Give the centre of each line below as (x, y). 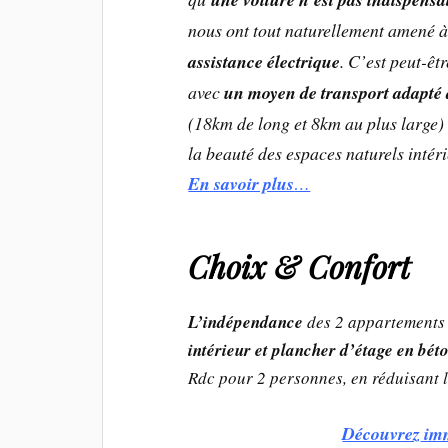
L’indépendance (248, 322)
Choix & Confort (299, 266)
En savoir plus (241, 184)
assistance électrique (264, 62)
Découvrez (381, 433)
